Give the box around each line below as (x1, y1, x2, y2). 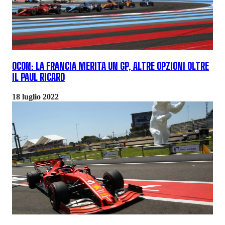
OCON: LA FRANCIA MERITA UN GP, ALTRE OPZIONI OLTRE (12, 61, 209, 72)
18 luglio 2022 (12, 92, 59, 101)
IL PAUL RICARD (12, 72, 65, 83)
